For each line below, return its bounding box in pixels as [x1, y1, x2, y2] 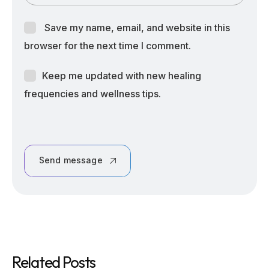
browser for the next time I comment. [24, 40, 191, 52]
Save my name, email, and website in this [44, 22, 230, 34]
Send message [39, 155, 103, 166]
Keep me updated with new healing [42, 70, 201, 82]
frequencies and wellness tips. [24, 88, 161, 100]
